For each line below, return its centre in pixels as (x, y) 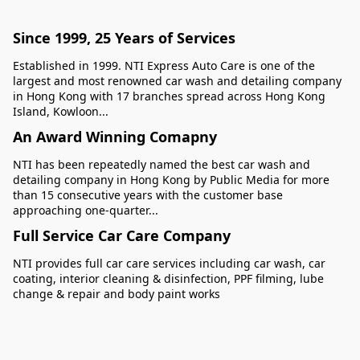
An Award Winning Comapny (115, 136)
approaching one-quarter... (86, 210)
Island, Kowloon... (61, 111)
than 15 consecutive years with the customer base (148, 194)
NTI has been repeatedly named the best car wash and (162, 164)
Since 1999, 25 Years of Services (124, 37)
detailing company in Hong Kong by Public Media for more (171, 179)
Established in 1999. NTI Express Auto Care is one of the (164, 65)
